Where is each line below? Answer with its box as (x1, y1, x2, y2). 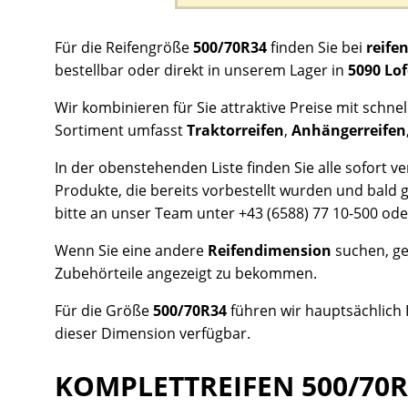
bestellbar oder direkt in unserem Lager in (55, 59, 348, 80)
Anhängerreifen (291, 119, 406, 140)
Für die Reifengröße (55, 36, 193, 57)
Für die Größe (55, 300, 153, 321)
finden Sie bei (267, 36, 366, 57)
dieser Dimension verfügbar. (55, 322, 250, 343)
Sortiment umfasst (55, 119, 187, 140)
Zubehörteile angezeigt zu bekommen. (55, 262, 317, 283)
